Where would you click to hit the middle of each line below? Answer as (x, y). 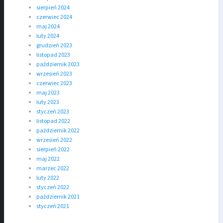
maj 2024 (48, 27)
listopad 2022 (53, 121)
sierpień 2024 (53, 8)
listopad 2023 (53, 55)
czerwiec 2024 (54, 17)
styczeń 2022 (53, 188)
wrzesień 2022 (54, 140)
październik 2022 (58, 131)
